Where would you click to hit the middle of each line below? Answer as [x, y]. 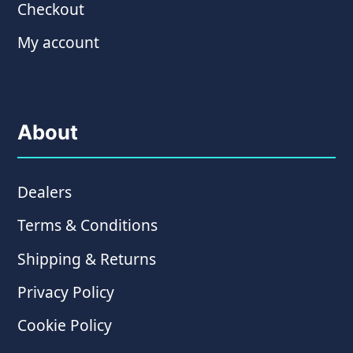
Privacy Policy [66, 292]
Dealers [45, 191]
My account [59, 43]
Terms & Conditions [88, 225]
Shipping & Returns [87, 258]
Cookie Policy [65, 325]
